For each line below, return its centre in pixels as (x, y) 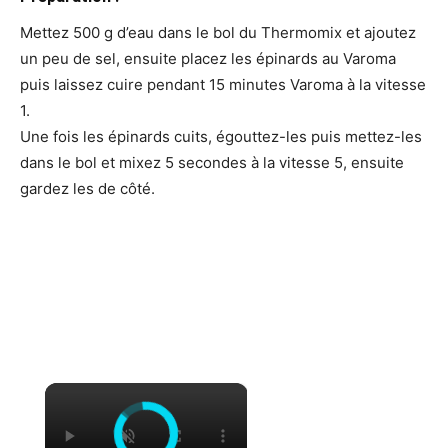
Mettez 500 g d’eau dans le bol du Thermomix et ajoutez (218, 33)
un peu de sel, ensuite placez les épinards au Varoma (208, 59)
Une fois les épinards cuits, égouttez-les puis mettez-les (221, 137)
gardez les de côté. (87, 189)
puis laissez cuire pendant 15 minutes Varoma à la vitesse (223, 85)
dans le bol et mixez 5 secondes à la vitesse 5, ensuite (212, 163)
